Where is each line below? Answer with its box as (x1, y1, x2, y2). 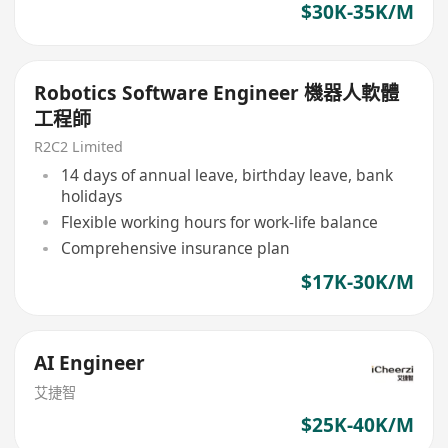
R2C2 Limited (34, 136, 124, 156)
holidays (60, 185, 122, 208)
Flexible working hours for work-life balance (60, 211, 378, 234)
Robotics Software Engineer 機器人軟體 (34, 79, 400, 106)
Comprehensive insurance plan (60, 237, 290, 260)
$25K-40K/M (300, 411, 414, 438)
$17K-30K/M (300, 269, 414, 296)
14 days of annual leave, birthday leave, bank (60, 164, 393, 187)
